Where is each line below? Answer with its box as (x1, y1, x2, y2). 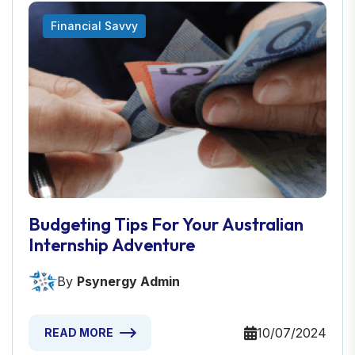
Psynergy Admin (77, 273, 180, 290)
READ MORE (44, 326, 113, 340)
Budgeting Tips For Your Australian (29, 213, 303, 236)
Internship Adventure (29, 234, 195, 257)
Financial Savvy (51, 19, 138, 33)
